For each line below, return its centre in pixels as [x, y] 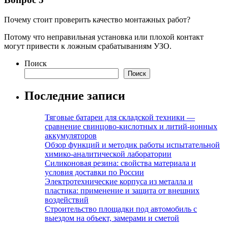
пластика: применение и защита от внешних [122, 190]
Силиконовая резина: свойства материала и [120, 163]
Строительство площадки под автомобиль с [121, 209]
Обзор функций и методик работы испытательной [132, 145]
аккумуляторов [71, 135]
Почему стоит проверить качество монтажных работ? [97, 19]
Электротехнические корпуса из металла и [119, 181]
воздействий [67, 199]
